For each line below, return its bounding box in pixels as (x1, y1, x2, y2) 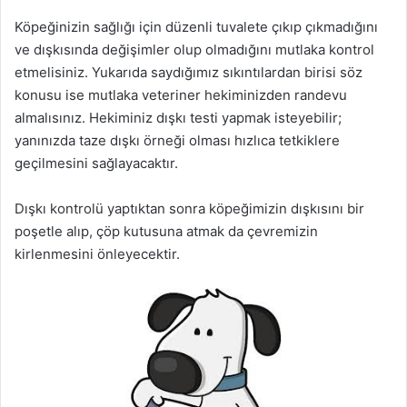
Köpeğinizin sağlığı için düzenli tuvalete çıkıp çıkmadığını (15, 17, 378, 35)
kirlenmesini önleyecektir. (15, 244, 180, 263)
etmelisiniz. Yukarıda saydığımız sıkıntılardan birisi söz (15, 63, 362, 81)
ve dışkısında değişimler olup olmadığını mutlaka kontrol (15, 40, 374, 58)
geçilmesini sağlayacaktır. (15, 154, 178, 172)
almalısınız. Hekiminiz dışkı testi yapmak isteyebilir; (15, 108, 342, 126)
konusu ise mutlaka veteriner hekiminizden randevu (15, 85, 347, 104)
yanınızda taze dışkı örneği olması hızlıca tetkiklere (15, 131, 340, 149)
